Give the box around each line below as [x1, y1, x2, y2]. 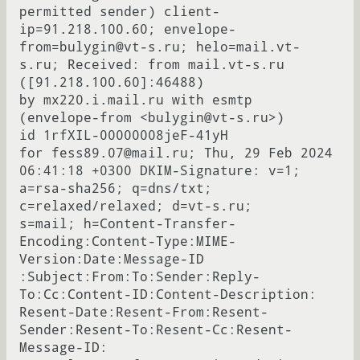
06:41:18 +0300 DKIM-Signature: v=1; [19, 163, 301, 179]
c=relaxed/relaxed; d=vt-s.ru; [19, 198, 252, 215]
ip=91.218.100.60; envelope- [19, 22, 236, 38]
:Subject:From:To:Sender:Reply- [19, 269, 260, 285]
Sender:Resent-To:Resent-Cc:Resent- [19, 322, 292, 338]
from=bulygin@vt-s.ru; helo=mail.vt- [19, 39, 301, 55]
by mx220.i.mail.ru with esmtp [19, 92, 252, 108]
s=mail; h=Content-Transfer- [19, 216, 236, 232]
